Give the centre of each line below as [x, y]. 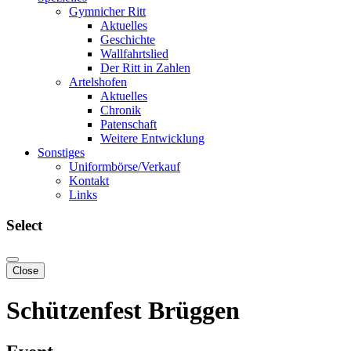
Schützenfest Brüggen [123, 310]
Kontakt [89, 181]
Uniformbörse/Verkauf [125, 166]
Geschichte [128, 40]
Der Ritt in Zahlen [145, 68]
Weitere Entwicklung [152, 138]
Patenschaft [128, 124]
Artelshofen [98, 82]
